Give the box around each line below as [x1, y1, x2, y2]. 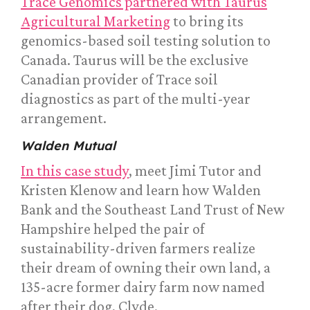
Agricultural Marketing [21, 12, 170, 30]
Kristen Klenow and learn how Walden [21, 181, 261, 199]
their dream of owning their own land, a [21, 259, 271, 277]
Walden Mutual [21, 138, 116, 154]
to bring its [170, 12, 244, 30]
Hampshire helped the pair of [21, 220, 205, 238]
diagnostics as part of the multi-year [21, 90, 250, 108]
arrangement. [21, 109, 107, 127]
